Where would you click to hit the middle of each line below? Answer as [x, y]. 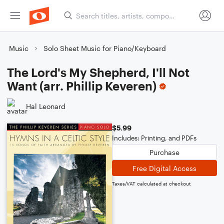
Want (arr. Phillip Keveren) [82, 86]
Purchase [164, 152]
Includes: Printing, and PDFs [154, 138]
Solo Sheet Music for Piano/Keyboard [105, 48]
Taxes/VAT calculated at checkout [151, 183]
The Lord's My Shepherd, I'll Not [98, 72]
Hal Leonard [46, 106]
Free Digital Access [164, 168]
